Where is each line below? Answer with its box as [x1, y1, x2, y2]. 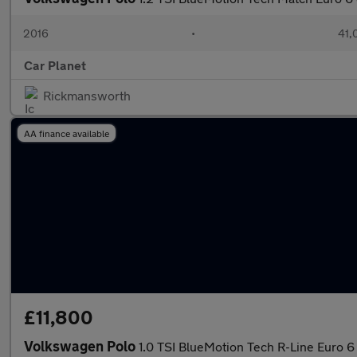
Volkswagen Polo [24, 337, 139, 355]
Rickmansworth [43, 88, 131, 103]
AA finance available [24, 127, 109, 139]
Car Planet [24, 57, 86, 73]
